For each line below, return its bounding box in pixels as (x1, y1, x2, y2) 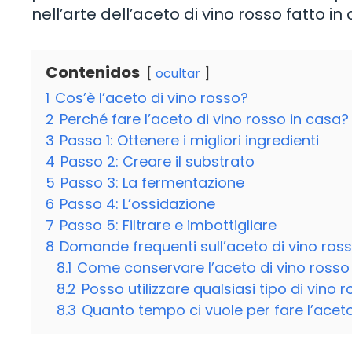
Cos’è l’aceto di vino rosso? (55, 88, 248, 108)
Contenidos (46, 61, 140, 84)
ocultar (156, 64, 200, 83)
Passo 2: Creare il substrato (60, 152, 255, 172)
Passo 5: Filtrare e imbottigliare (60, 215, 277, 236)
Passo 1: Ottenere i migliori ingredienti (60, 130, 319, 151)
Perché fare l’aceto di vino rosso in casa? (60, 109, 349, 130)
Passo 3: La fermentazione (60, 173, 244, 193)
